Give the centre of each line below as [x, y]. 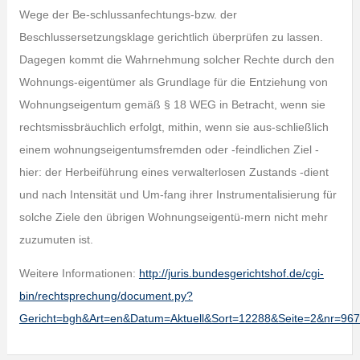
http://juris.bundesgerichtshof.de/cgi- [231, 274]
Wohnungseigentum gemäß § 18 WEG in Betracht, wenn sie [172, 105]
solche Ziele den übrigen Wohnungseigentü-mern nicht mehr [173, 217]
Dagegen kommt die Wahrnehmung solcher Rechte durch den [176, 60]
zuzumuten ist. [56, 240]
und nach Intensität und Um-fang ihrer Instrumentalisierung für [178, 195]
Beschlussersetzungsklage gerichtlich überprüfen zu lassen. [171, 37]
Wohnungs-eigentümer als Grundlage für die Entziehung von [173, 82]
